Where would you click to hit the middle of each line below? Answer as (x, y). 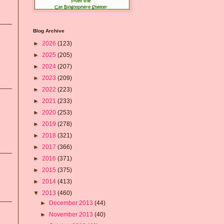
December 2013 (72, 203)
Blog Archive (49, 30)
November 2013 (72, 214)
